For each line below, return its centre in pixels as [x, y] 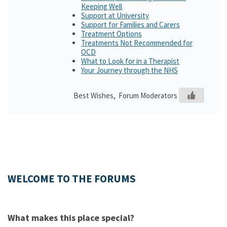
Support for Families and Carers [130, 25]
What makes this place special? [71, 218]
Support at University [115, 15]
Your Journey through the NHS [129, 70]
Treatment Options [111, 34]
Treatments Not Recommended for [137, 43]
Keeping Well [102, 6]
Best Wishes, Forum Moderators [125, 95]
